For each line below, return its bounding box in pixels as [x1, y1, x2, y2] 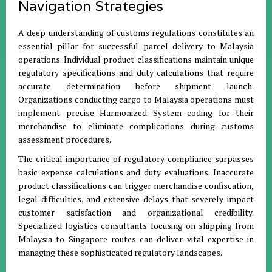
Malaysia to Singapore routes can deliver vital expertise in [18, 233, 254, 245]
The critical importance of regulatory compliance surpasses [18, 153, 254, 165]
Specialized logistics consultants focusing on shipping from [18, 220, 254, 231]
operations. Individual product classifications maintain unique [18, 53, 254, 65]
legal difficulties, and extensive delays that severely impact [18, 193, 254, 205]
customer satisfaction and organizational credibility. [18, 206, 254, 218]
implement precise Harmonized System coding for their [18, 107, 254, 118]
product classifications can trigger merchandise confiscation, [18, 180, 254, 191]
